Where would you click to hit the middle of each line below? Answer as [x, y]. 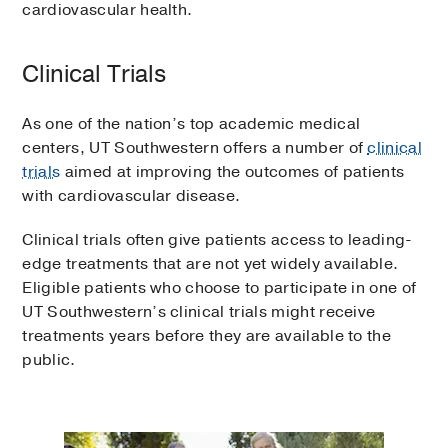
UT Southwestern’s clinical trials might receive [199, 312]
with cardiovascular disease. [131, 196]
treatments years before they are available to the [207, 336]
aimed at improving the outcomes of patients [232, 172]
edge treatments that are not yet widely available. [210, 264]
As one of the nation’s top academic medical [191, 124]
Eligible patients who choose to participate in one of [219, 288]
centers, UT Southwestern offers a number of [195, 148]
